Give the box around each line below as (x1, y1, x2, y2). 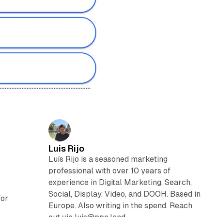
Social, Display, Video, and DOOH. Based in (48, 189, 201, 199)
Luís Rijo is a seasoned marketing (48, 154, 168, 164)
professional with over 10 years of (48, 166, 170, 175)
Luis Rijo (48, 143, 84, 154)
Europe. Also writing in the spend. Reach (48, 201, 192, 210)
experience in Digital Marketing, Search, (48, 177, 192, 187)
